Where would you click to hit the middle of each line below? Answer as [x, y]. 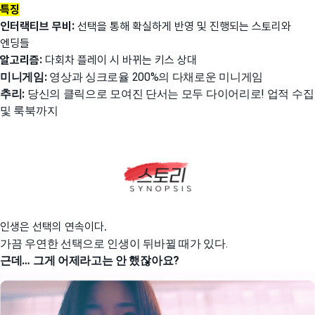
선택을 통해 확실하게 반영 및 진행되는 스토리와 [184, 26]
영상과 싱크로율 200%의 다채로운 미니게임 [156, 77]
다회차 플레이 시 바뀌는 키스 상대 [121, 60]
